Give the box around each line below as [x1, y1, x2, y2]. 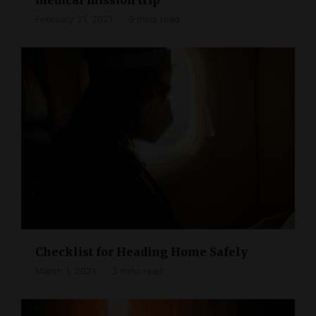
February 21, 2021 [35, 13, 113, 25]
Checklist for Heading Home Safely [35, 245, 248, 260]
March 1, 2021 [35, 265, 96, 277]
